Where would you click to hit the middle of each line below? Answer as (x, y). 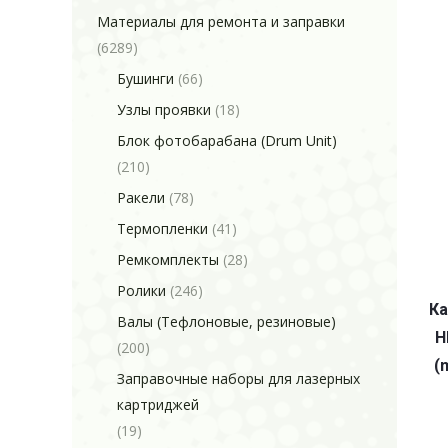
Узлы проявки (164, 109)
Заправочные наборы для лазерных (238, 378)
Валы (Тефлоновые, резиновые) (226, 321)
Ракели (141, 197)
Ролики (141, 290)
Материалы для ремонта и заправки (221, 21)
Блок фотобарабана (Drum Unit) (227, 140)
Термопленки (162, 228)
